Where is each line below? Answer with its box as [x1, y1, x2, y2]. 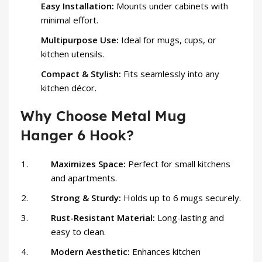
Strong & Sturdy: [51, 192, 123, 204]
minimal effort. [41, 14, 98, 26]
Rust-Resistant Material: [51, 212, 157, 224]
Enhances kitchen [132, 246, 201, 258]
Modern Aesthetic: [51, 246, 132, 258]
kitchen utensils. [41, 48, 104, 60]
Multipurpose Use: [41, 34, 119, 46]
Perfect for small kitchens [128, 158, 230, 170]
